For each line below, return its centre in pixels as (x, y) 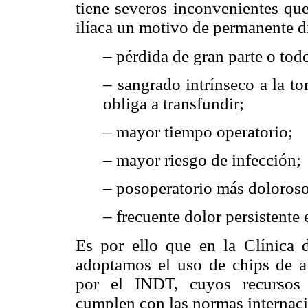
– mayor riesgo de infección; (202, 160)
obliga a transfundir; (174, 103)
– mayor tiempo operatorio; (198, 131)
